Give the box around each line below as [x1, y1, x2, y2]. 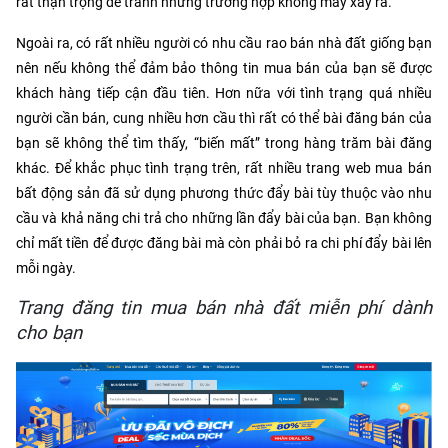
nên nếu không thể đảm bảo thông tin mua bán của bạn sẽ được [16, 60, 432, 77]
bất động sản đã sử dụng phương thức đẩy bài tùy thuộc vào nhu [16, 185, 432, 202]
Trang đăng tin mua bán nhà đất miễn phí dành [16, 297, 432, 320]
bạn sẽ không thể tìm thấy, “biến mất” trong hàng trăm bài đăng [16, 135, 432, 152]
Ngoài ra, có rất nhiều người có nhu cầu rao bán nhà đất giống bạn [16, 35, 432, 52]
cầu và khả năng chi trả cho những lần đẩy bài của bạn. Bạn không [16, 210, 432, 227]
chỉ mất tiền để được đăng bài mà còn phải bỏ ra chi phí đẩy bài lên [16, 235, 432, 252]
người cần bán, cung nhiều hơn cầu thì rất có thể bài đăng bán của [16, 110, 432, 127]
